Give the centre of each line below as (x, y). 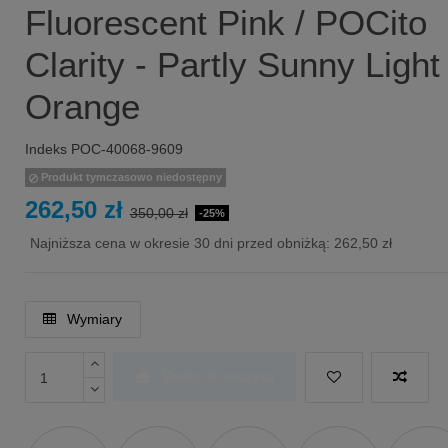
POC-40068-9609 (126, 149)
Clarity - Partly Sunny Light (232, 64)
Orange (82, 106)
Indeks (45, 149)
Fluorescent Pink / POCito (225, 22)
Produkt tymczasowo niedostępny (130, 177)
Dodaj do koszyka (219, 376)
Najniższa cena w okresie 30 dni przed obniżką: (181, 243)
